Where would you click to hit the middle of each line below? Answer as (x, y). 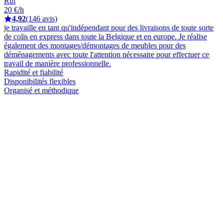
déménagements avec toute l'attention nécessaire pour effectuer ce (107, 54)
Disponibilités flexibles (40, 81)
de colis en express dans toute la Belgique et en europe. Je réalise (106, 36)
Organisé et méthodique (41, 90)
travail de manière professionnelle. (57, 63)
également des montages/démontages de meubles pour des (95, 45)
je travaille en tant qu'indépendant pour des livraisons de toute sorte (109, 27)
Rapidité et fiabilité (34, 72)
